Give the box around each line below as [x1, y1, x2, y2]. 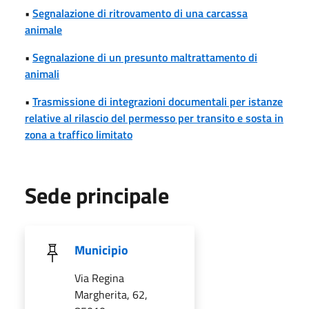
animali [25, 65, 59, 82]
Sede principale [25, 178, 169, 212]
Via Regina [74, 269, 124, 286]
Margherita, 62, [74, 286, 148, 303]
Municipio [74, 240, 128, 259]
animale [25, 21, 62, 38]
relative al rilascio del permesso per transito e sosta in [25, 109, 283, 126]
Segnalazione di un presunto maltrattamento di [32, 48, 257, 66]
